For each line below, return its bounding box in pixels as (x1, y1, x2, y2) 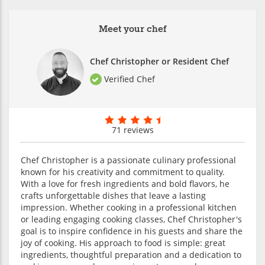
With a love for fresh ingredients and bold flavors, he (21, 177, 230, 189)
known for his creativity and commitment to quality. (21, 166, 225, 177)
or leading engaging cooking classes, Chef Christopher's (21, 213, 242, 225)
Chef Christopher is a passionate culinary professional (21, 154, 236, 166)
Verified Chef (101, 73, 155, 85)
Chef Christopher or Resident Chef (89, 56, 229, 67)
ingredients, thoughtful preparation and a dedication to (21, 248, 241, 260)
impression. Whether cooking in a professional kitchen (21, 201, 237, 213)
